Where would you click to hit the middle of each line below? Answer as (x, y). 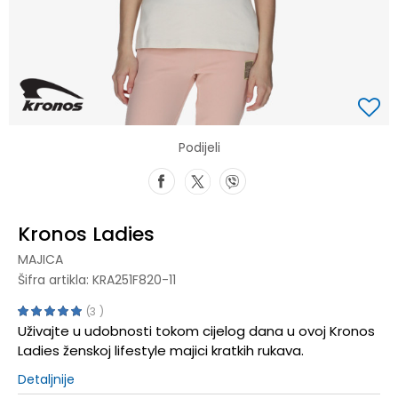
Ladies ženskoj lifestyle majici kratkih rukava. (161, 350)
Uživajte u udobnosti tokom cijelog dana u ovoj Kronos (196, 330)
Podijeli (199, 147)
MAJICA (40, 259)
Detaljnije (46, 379)
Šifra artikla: (55, 279)
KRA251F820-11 (134, 279)
